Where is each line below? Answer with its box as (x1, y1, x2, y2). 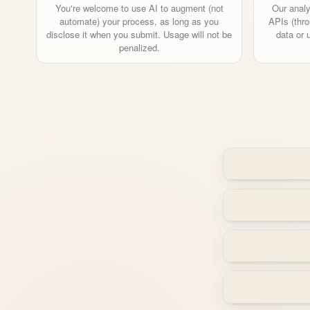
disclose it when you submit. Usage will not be (46, 27, 232, 41)
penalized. (118, 40, 160, 54)
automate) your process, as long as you (60, 14, 219, 28)
